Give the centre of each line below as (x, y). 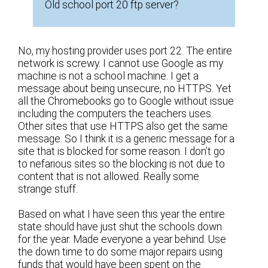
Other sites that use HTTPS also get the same (123, 126)
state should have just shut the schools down (120, 226)
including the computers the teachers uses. (116, 113)
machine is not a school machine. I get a (109, 76)
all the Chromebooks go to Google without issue (126, 101)
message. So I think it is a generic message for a (127, 138)
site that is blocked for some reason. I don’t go (122, 151)
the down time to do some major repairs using (121, 252)
